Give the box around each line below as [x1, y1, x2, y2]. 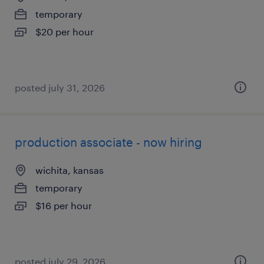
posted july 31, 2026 [15, 82, 105, 93]
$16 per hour [35, 200, 92, 211]
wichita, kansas [35, 164, 104, 176]
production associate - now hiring [15, 135, 202, 149]
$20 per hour [35, 26, 94, 37]
